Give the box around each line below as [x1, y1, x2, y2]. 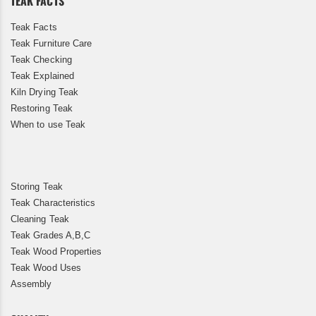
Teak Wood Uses [11, 262, 81, 274]
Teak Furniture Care [11, 38, 92, 49]
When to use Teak [11, 119, 86, 130]
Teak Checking [11, 54, 72, 66]
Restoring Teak [11, 103, 73, 114]
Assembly [11, 279, 52, 290]
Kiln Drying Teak [11, 87, 79, 98]
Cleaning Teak [11, 214, 69, 225]
